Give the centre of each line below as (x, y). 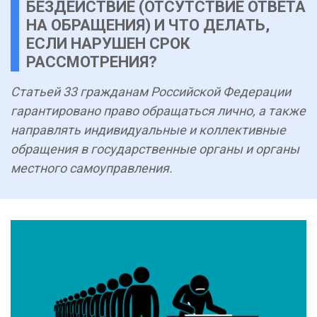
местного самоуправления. (92, 168)
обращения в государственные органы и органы (155, 149)
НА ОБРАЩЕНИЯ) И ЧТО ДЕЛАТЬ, (148, 25)
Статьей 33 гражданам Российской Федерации (151, 92)
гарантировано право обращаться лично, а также (158, 111)
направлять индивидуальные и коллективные (148, 130)
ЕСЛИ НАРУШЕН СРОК (108, 44)
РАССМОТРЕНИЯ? (92, 62)
